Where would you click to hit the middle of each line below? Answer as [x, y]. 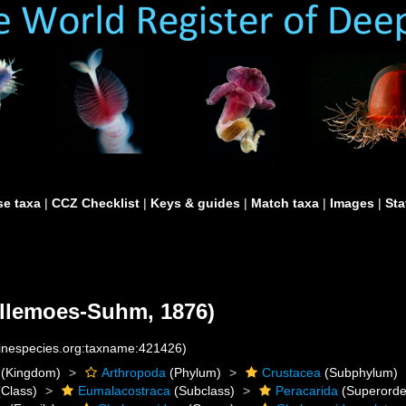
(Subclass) [203, 391]
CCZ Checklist [96, 203]
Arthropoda [134, 372]
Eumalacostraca [125, 391]
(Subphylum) [360, 372]
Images [352, 203]
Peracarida [307, 391]
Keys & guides [195, 203]
